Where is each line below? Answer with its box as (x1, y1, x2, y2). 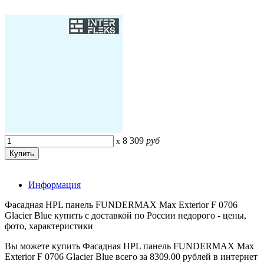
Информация (28, 179, 81, 190)
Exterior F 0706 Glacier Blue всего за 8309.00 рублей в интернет (5, 251, 258, 262)
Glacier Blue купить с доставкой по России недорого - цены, (5, 210, 246, 220)
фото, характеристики (5, 220, 93, 231)
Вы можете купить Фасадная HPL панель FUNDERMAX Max (5, 240, 254, 251)
